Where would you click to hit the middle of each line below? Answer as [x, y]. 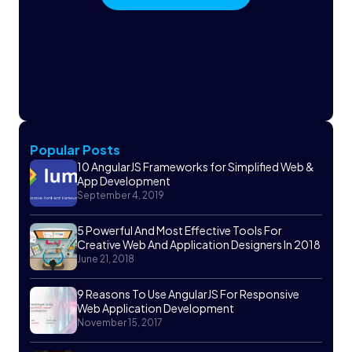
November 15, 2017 [120, 322]
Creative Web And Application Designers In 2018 [199, 244]
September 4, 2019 [121, 195]
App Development [124, 180]
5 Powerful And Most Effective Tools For [180, 230]
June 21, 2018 [106, 258]
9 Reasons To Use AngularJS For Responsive [188, 293]
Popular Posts [75, 149]
